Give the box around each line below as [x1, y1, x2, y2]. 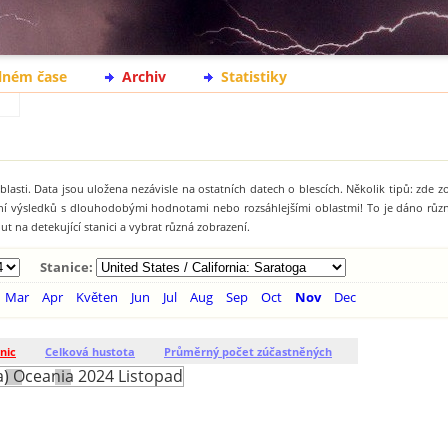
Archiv [122, 67, 166, 86]
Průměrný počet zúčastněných [164, 344, 332, 360]
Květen [76, 288, 118, 307]
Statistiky [221, 67, 287, 86]
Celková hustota [45, 344, 135, 360]
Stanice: [40, 258, 94, 277]
